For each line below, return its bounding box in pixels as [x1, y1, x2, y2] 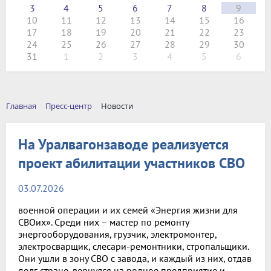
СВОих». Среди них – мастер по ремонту [18, 215, 189, 228]
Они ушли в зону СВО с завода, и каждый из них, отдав [18, 252, 252, 264]
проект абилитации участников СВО [18, 153, 245, 172]
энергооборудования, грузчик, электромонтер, [18, 227, 217, 240]
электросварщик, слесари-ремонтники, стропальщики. [18, 240, 249, 252]
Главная [6, 100, 36, 111]
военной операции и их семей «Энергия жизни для [18, 203, 238, 216]
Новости [101, 100, 133, 111]
